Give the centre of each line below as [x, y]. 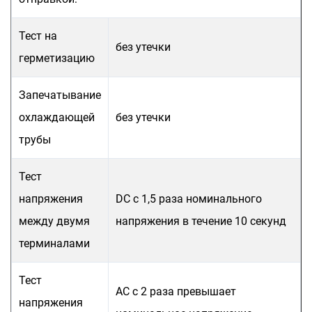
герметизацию [57, 58]
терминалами [54, 243]
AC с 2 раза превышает [176, 291]
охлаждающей [57, 117]
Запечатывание [60, 95]
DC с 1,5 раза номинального [189, 199]
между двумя [54, 221]
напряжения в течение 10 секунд [201, 221]
